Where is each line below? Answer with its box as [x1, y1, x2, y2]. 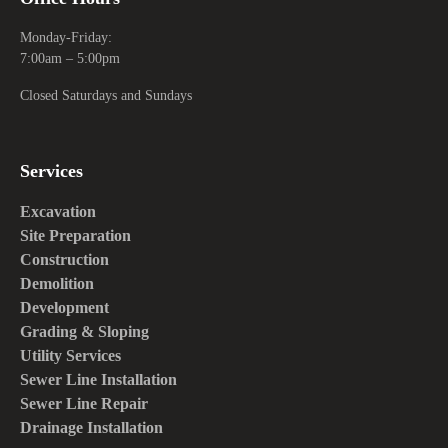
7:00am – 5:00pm [20, 50, 120, 66]
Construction [20, 250, 109, 268]
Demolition [20, 274, 94, 292]
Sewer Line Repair [20, 394, 148, 412]
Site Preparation [20, 226, 131, 244]
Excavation [20, 202, 96, 220]
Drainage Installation [20, 418, 163, 436]
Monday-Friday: [20, 29, 112, 45]
